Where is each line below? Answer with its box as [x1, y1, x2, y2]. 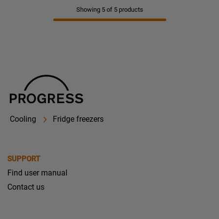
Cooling [10, 114, 36, 124]
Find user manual [7, 168, 67, 178]
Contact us [7, 182, 44, 192]
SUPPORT [7, 154, 40, 164]
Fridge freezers [53, 114, 104, 124]
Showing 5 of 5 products [76, 6, 143, 13]
